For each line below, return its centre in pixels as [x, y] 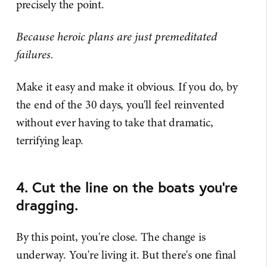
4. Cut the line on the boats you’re [127, 187]
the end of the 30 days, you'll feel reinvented [120, 105]
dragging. [47, 205]
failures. [35, 55]
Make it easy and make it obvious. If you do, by [127, 87]
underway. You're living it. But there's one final [126, 255]
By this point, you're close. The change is [111, 237]
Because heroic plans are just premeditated [116, 37]
